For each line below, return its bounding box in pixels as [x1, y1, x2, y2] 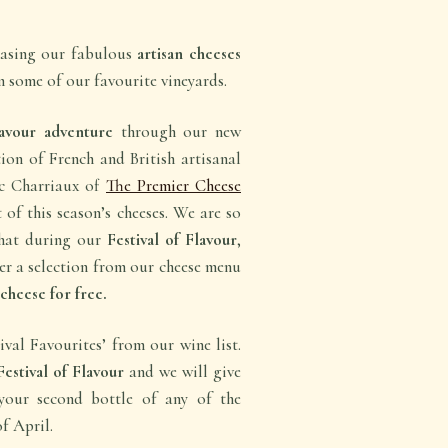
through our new [112, 121, 242, 143]
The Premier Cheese [106, 175, 241, 197]
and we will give [128, 361, 241, 383]
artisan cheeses [137, 43, 242, 65]
